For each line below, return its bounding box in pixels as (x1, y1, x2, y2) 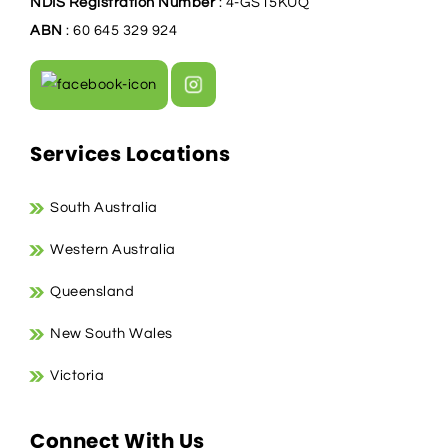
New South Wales (50, 325, 173, 341)
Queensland (50, 283, 134, 299)
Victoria (50, 367, 104, 383)
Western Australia (50, 241, 176, 257)
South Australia (50, 199, 158, 215)
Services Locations (30, 138, 230, 173)
